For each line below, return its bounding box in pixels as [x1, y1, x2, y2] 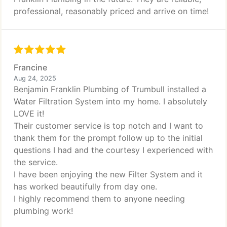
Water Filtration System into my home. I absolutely [14, 96, 207, 106]
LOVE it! [14, 108, 44, 119]
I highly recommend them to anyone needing [14, 194, 185, 204]
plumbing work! [14, 206, 73, 216]
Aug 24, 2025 [14, 74, 56, 82]
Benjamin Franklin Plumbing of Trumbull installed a [14, 84, 206, 94]
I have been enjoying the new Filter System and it [14, 169, 203, 179]
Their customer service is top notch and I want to [14, 121, 203, 131]
